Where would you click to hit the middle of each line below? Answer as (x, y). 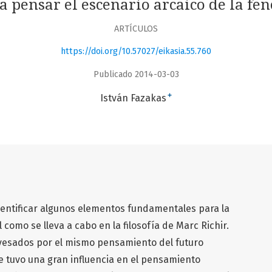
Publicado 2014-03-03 (136, 74)
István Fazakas (133, 98)
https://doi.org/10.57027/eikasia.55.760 (136, 52)
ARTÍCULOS (136, 29)
